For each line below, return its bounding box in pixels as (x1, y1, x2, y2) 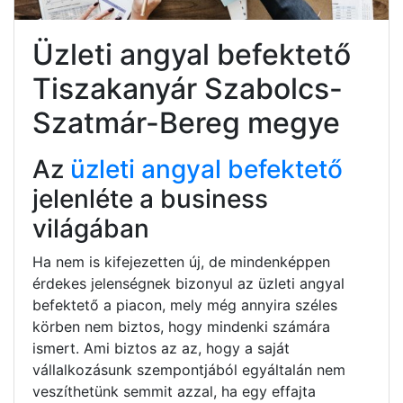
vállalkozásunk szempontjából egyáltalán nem (32, 360, 345, 379)
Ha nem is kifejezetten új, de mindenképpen (32, 252, 330, 271)
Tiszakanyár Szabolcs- (32, 70, 343, 106)
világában (32, 212, 149, 244)
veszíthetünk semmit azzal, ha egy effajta (32, 381, 316, 400)
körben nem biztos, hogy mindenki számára (32, 317, 330, 336)
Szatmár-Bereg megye (32, 104, 340, 140)
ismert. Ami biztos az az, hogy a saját (32, 338, 290, 357)
